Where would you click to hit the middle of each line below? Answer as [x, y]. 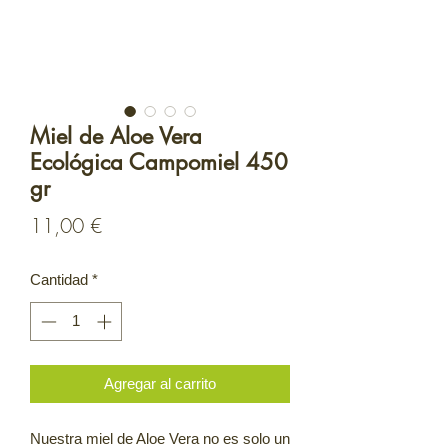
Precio [126, 224]
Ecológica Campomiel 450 [159, 162]
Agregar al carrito [160, 383]
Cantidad [59, 279]
